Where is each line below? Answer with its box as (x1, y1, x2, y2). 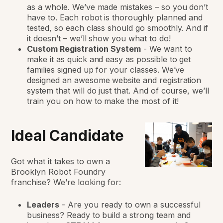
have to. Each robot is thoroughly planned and (27, 12, 203, 23)
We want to (149, 44, 192, 54)
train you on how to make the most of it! (27, 96, 179, 107)
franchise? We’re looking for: (11, 177, 121, 188)
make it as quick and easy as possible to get (27, 54, 191, 65)
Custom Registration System (27, 44, 141, 54)
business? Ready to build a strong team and (27, 210, 191, 221)
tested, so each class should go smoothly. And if (27, 23, 209, 33)
